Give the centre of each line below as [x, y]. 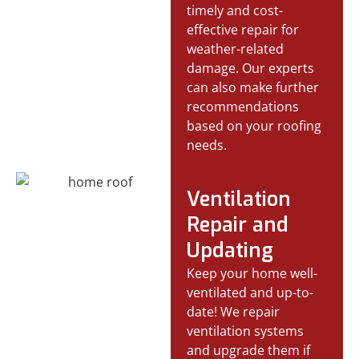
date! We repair [234, 311]
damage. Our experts [251, 68]
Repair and [238, 224]
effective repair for [243, 29]
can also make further [253, 87]
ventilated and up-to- [250, 292]
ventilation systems [246, 331]
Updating [230, 250]
